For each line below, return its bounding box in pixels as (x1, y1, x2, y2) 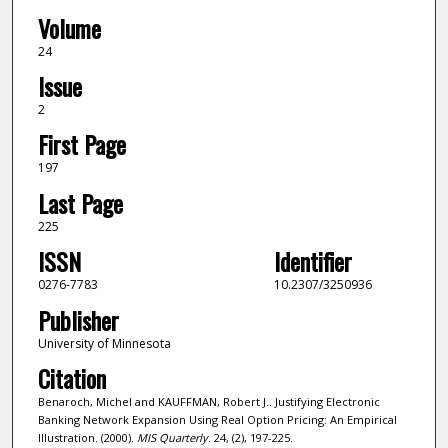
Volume (37, 9, 101, 46)
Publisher (37, 301, 119, 338)
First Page (37, 126, 126, 163)
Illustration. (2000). (37, 430, 137, 446)
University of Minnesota (37, 334, 171, 352)
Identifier (273, 243, 352, 280)
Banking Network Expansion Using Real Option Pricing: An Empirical (37, 412, 397, 428)
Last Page (37, 184, 123, 221)
